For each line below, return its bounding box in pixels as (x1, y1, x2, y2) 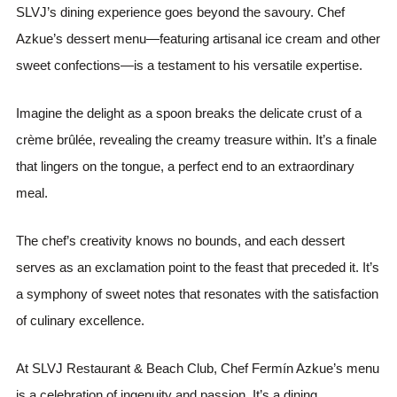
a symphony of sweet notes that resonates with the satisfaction (16, 285, 379, 301)
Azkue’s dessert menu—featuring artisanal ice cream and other (16, 30, 381, 46)
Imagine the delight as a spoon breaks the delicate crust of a (16, 105, 362, 121)
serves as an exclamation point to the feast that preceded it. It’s (16, 259, 380, 275)
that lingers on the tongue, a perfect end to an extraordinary (16, 158, 355, 174)
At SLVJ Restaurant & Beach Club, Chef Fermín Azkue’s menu (16, 360, 380, 376)
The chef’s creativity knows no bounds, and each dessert (16, 232, 346, 248)
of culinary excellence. (16, 312, 145, 328)
